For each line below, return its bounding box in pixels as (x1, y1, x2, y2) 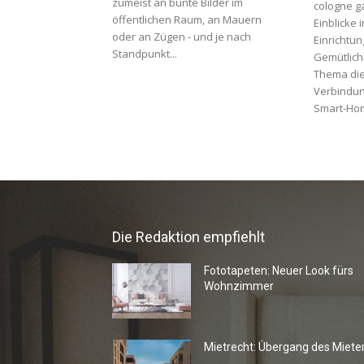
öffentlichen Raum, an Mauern (112, 12, 262, 27)
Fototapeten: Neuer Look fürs (204, 264, 354, 277)
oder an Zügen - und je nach (112, 29, 251, 44)
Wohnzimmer (204, 279, 275, 292)
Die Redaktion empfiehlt (112, 228, 265, 245)
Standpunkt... (112, 46, 177, 61)
